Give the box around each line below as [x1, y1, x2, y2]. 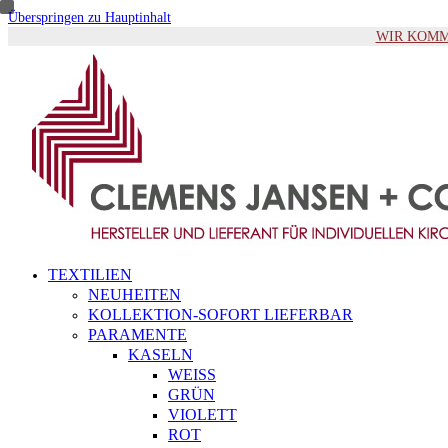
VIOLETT [168, 406, 237, 423]
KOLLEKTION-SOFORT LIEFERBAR [88, 306, 353, 323]
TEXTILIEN [48, 266, 132, 283]
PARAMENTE [88, 326, 187, 343]
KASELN [128, 346, 193, 363]
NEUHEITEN [88, 286, 181, 303]
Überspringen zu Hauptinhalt [8, 10, 171, 25]
